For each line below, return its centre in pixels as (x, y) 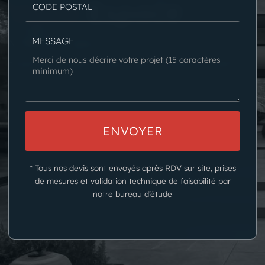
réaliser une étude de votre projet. (124, 63)
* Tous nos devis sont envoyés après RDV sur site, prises (132, 168)
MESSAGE (53, 41)
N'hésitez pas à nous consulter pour (128, 43)
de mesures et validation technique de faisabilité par (132, 181)
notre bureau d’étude (132, 194)
